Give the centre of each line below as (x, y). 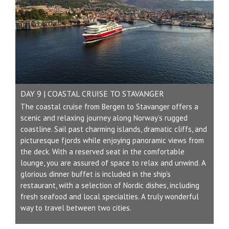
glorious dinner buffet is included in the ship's (96, 174)
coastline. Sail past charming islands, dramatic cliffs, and (114, 129)
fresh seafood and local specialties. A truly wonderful (110, 196)
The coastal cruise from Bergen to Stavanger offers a (109, 106)
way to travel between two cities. (76, 208)
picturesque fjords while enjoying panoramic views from (112, 140)
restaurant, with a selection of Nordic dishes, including (110, 185)
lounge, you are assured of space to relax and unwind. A (113, 163)
